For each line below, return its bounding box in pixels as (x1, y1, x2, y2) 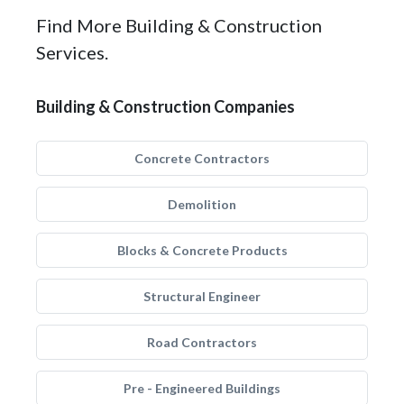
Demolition (168, 197, 236, 212)
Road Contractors (147, 335, 257, 350)
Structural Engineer (143, 289, 261, 304)
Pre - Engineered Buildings (124, 381, 280, 396)
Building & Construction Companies (36, 96, 295, 116)
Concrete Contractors (134, 151, 270, 166)
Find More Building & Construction (36, 14, 322, 36)
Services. (36, 41, 108, 63)
